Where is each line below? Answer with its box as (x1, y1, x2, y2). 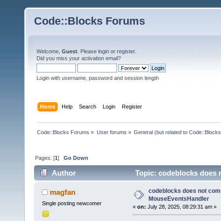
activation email (81, 55, 118, 61)
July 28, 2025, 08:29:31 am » (146, 204, 217, 210)
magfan (50, 188, 76, 197)
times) (38, 184, 60, 193)
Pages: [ (35, 154, 55, 161)
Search (79, 103, 97, 110)
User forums (96, 129, 127, 135)
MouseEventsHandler (148, 195, 209, 203)
